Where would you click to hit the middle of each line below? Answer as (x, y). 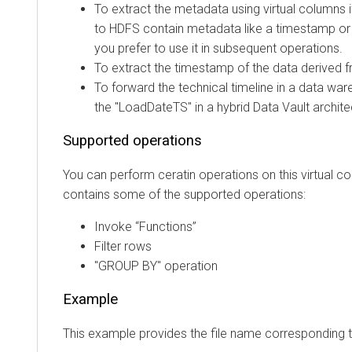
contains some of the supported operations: (165, 194)
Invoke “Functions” (126, 226)
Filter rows (104, 246)
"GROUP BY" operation (137, 266)
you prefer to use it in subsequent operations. (200, 48)
